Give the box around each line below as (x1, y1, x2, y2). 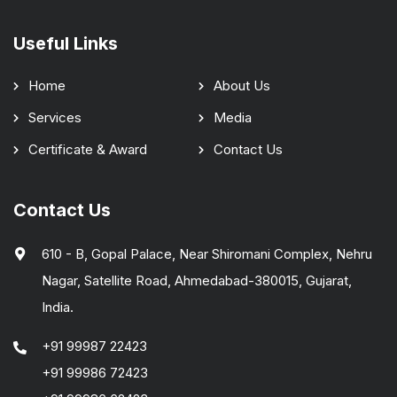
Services (28, 108, 82, 126)
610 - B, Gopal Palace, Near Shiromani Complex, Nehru (42, 245, 372, 262)
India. (42, 298, 74, 315)
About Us (214, 76, 270, 94)
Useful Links (13, 32, 118, 54)
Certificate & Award (28, 140, 147, 158)
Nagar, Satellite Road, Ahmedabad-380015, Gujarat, (42, 271, 352, 289)
